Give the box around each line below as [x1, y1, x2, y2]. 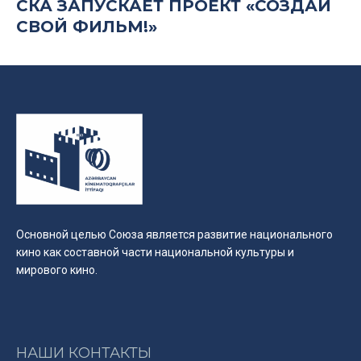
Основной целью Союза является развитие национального [16, 228, 333, 242]
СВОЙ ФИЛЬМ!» [16, 17, 157, 36]
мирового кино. [16, 263, 98, 277]
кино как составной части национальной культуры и [16, 246, 294, 259]
